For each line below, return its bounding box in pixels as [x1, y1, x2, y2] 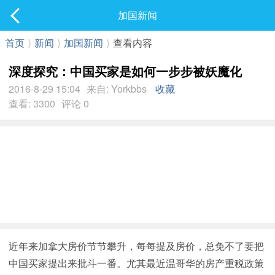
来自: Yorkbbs [87, 82, 147, 96]
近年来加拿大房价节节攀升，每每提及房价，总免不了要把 [9, 239, 264, 253]
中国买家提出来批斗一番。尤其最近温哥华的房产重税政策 [9, 256, 264, 270]
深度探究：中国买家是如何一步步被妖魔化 [9, 62, 242, 80]
